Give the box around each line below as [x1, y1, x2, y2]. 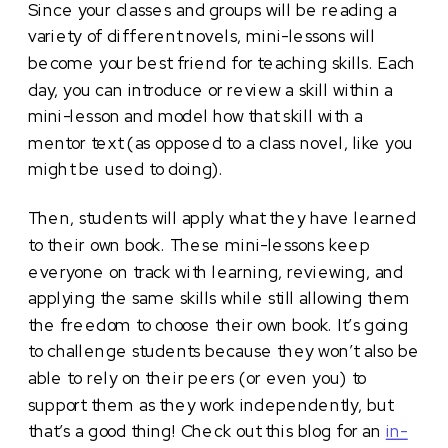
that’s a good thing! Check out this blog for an [28, 419, 386, 443]
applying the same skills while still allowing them [28, 286, 411, 310]
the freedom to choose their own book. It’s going [28, 313, 409, 336]
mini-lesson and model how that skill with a [28, 104, 364, 128]
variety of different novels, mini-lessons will [28, 25, 376, 48]
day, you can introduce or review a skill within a [28, 78, 394, 101]
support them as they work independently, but [28, 393, 393, 416]
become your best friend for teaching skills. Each [28, 51, 416, 75]
